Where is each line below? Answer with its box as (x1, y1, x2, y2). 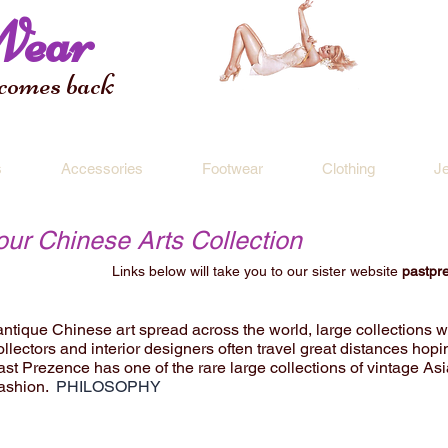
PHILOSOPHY (56, 377, 161, 396)
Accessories (60, 160, 143, 177)
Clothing (321, 160, 375, 177)
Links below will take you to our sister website (112, 263, 398, 279)
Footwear (201, 160, 263, 177)
